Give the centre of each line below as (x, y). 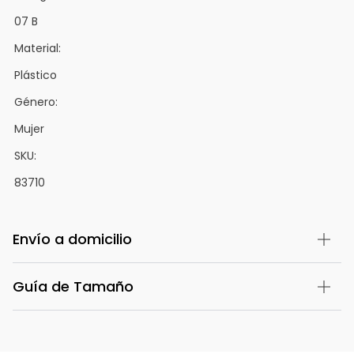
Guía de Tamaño (73, 286)
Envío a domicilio (72, 239)
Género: (36, 102)
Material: (38, 48)
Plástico (36, 75)
